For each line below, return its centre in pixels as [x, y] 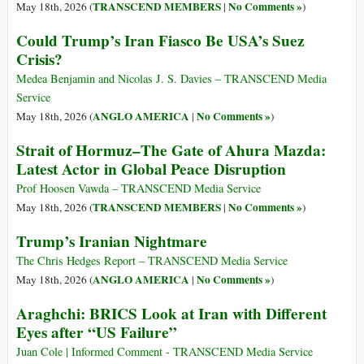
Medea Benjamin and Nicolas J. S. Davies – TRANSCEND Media [171, 79]
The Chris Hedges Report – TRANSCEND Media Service [152, 261]
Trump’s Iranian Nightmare [112, 242]
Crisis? [39, 60]
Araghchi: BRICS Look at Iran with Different [171, 314]
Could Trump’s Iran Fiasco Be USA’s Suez [160, 41]
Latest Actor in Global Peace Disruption [151, 169]
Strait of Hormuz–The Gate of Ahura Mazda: [171, 151]
